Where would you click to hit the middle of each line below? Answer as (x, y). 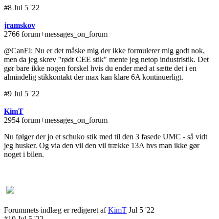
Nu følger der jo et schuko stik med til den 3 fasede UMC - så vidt (106, 137)
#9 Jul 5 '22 (22, 94)
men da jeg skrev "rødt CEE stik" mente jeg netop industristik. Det (106, 60)
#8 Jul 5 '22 (22, 8)
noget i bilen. (24, 154)
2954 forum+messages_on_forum (56, 120)
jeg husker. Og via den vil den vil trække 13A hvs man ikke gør (102, 146)
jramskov (20, 25)
